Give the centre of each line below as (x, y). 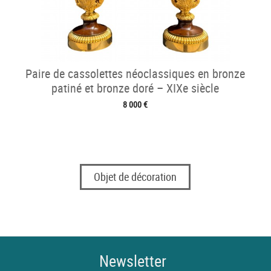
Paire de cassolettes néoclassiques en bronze (135, 73)
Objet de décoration (135, 177)
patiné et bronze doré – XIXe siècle (135, 88)
